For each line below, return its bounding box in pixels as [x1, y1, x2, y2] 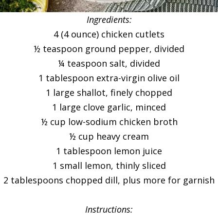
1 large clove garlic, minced [52, 101, 166, 113]
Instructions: [85, 203, 133, 215]
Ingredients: [86, 14, 132, 25]
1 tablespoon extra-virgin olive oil [38, 72, 180, 84]
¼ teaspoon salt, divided [58, 57, 160, 69]
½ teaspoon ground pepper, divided [34, 43, 184, 54]
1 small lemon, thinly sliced [52, 160, 166, 171]
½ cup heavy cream [69, 130, 149, 142]
